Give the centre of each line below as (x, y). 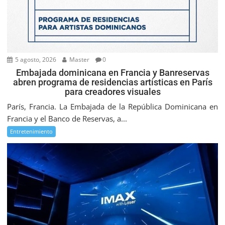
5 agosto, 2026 (35, 60)
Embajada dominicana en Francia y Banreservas (113, 73)
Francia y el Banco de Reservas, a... (67, 119)
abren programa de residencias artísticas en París (113, 82)
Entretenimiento (32, 132)
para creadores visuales (113, 92)
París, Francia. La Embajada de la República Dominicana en (113, 107)
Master (79, 60)
